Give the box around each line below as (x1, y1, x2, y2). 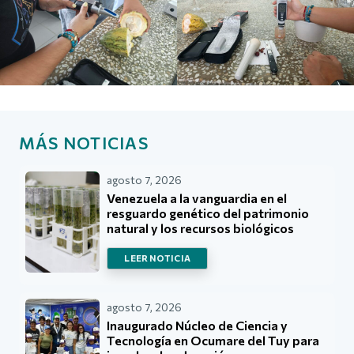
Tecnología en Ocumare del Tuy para (107, 333, 320, 348)
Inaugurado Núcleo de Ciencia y (107, 318, 288, 333)
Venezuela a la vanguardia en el (107, 190, 288, 205)
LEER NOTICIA (124, 252, 191, 263)
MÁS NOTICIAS (19, 132, 149, 153)
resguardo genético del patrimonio (107, 205, 310, 220)
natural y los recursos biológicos (107, 220, 295, 235)
